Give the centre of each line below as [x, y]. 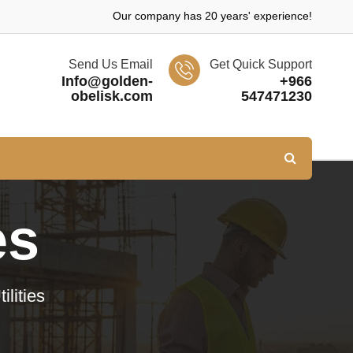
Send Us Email [110, 64]
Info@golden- [107, 81]
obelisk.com [111, 96]
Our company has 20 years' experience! [212, 16]
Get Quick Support [260, 64]
